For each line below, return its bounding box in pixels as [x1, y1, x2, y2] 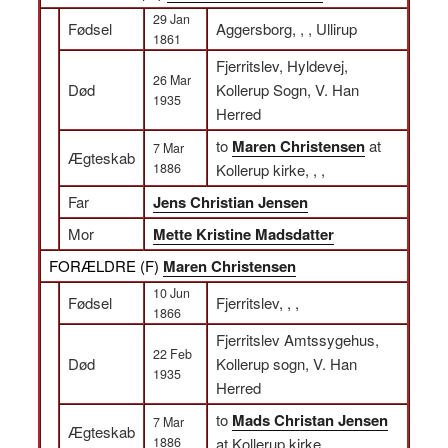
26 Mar [153, 71, 191, 89]
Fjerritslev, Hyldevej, [216, 55, 348, 76]
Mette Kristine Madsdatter [153, 223, 334, 245]
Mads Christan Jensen [232, 409, 388, 431]
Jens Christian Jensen [153, 191, 308, 213]
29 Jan [153, 10, 190, 28]
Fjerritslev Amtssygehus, [216, 329, 379, 350]
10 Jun [153, 284, 190, 302]
